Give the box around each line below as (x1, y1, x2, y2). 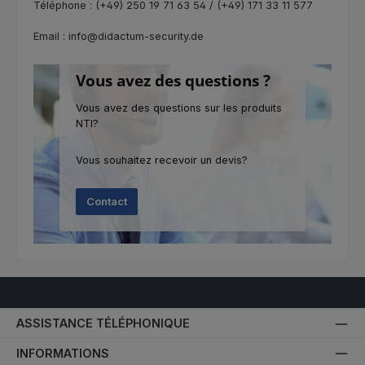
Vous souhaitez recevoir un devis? (75, 153, 248, 166)
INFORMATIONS (16, 345, 109, 360)
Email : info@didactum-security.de (33, 29, 204, 42)
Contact (86, 196, 127, 209)
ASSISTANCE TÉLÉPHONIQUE (16, 316, 190, 331)
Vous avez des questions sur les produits (75, 101, 282, 114)
